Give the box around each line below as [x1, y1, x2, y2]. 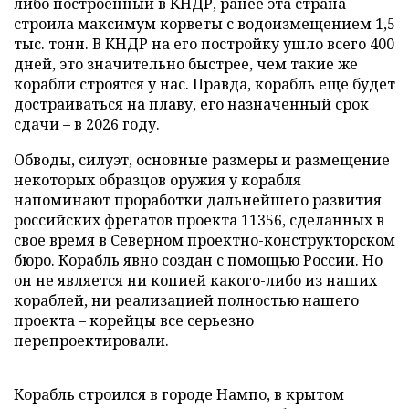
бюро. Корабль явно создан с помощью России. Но [14, 249, 383, 270]
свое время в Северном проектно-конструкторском [14, 229, 395, 250]
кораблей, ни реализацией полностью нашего [14, 289, 359, 310]
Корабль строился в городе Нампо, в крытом [14, 383, 344, 404]
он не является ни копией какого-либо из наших [14, 269, 377, 290]
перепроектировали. [14, 330, 169, 351]
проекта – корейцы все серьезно [14, 309, 254, 330]
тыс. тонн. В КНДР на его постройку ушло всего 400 [14, 33, 394, 54]
